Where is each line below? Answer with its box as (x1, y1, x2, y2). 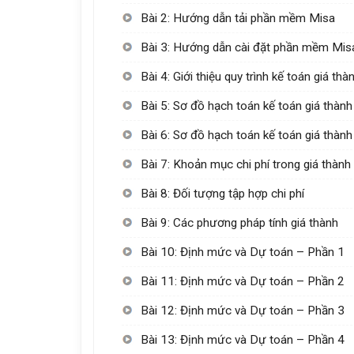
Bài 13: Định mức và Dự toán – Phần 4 (141, 332, 345, 347)
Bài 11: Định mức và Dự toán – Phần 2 (141, 273, 345, 288)
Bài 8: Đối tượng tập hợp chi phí (141, 186, 305, 201)
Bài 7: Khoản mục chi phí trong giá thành (141, 156, 352, 171)
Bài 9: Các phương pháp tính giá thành (141, 215, 339, 230)
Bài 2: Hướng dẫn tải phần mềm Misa (141, 10, 336, 25)
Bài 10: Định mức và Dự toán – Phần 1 (141, 244, 345, 259)
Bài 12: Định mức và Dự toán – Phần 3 (141, 303, 345, 318)
